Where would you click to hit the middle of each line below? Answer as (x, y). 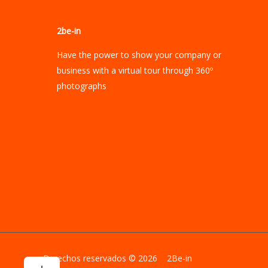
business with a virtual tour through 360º (135, 70)
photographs (82, 86)
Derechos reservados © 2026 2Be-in (118, 258)
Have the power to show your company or (139, 54)
